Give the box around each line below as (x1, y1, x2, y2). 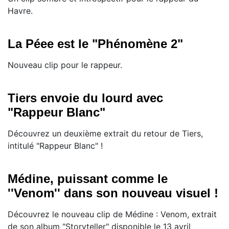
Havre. (8, 6, 33, 16)
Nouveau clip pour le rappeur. (8, 60, 122, 71)
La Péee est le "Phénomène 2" (8, 37, 183, 51)
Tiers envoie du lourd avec (8, 91, 163, 105)
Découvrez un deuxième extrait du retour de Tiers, (8, 128, 203, 139)
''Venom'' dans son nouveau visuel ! (8, 186, 218, 200)
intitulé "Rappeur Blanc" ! (8, 141, 103, 151)
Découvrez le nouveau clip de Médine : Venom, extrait (8, 209, 217, 220)
